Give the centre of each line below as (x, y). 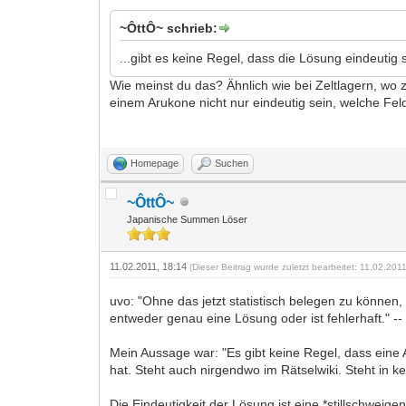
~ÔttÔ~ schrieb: (169, 28)
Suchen (232, 163)
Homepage (155, 163)
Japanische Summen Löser (188, 219)
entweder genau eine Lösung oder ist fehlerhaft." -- (256, 318)
